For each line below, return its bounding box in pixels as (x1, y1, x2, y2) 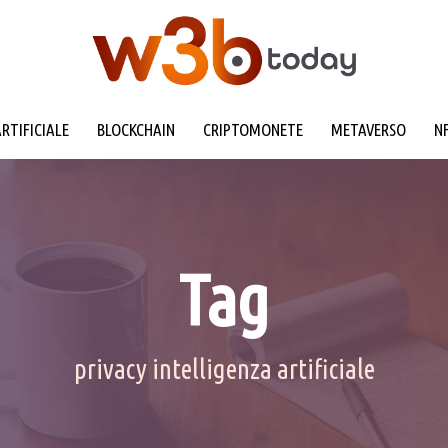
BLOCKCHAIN (96, 120, 175, 140)
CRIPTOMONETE (202, 120, 303, 140)
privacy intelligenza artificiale (73, 354, 375, 385)
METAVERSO (330, 120, 406, 140)
